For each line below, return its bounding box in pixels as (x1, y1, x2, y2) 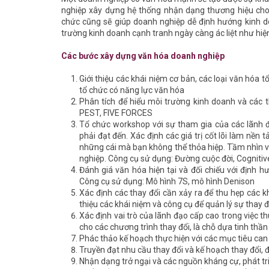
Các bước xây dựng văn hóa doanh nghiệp (61, 51, 225, 61)
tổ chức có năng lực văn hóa (79, 85, 184, 95)
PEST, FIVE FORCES (79, 108, 153, 118)
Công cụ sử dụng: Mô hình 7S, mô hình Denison (79, 177, 255, 186)
